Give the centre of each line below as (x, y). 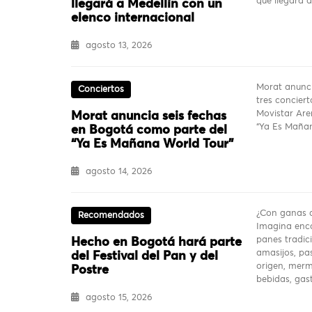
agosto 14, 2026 (119, 172)
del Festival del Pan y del (145, 257)
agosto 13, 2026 (119, 46)
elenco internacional (133, 18)
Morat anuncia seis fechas (149, 117)
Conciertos (101, 90)
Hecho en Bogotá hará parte (156, 243)
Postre (90, 271)
